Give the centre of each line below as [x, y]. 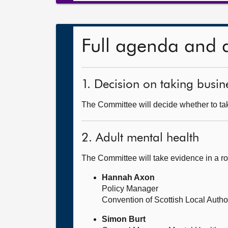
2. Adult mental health [140, 138]
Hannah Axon [128, 177]
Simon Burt [124, 219]
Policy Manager [130, 189]
